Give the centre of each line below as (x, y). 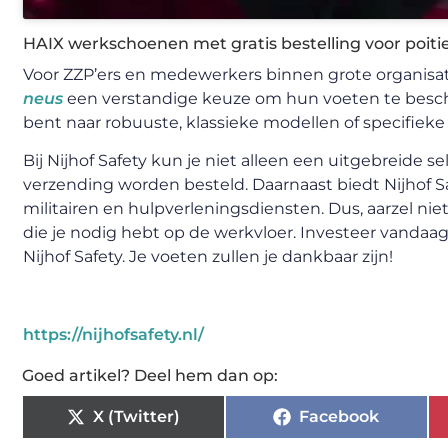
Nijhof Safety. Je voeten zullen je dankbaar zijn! (208, 257)
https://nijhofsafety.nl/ (113, 334)
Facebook (339, 416)
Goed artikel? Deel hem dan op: (150, 375)
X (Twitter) (136, 416)
